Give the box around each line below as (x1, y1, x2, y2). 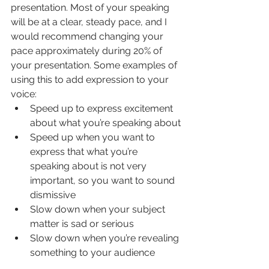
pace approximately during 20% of (11, 45, 165, 57)
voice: (11, 88, 37, 100)
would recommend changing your (11, 31, 166, 43)
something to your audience (30, 247, 155, 259)
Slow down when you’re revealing (30, 232, 181, 244)
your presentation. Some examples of (11, 59, 180, 71)
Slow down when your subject (30, 204, 168, 216)
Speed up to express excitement (30, 103, 175, 115)
